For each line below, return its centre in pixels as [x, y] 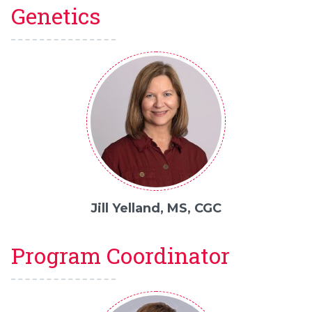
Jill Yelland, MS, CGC [156, 209]
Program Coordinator [120, 256]
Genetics [56, 16]
